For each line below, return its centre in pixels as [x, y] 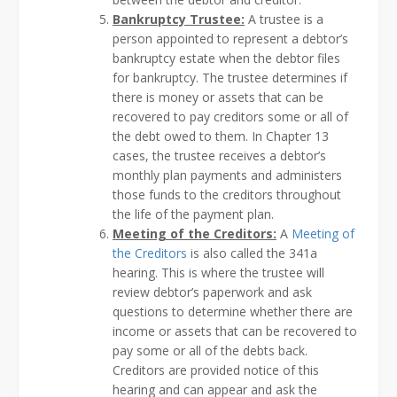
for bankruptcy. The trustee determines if [230, 77]
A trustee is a [284, 19]
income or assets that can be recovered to [235, 331]
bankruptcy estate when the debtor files [226, 58]
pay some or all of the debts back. [210, 350]
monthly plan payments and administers [227, 175]
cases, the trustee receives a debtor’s [219, 155]
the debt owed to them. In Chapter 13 [221, 136]
